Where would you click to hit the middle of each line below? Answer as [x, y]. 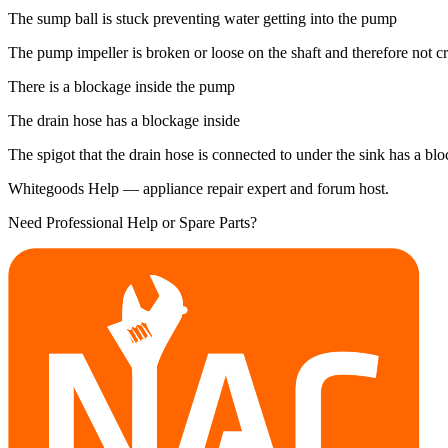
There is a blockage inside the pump [121, 86]
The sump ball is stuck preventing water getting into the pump [202, 18]
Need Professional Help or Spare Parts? [132, 222]
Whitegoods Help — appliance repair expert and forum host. [198, 188]
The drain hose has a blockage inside [124, 120]
